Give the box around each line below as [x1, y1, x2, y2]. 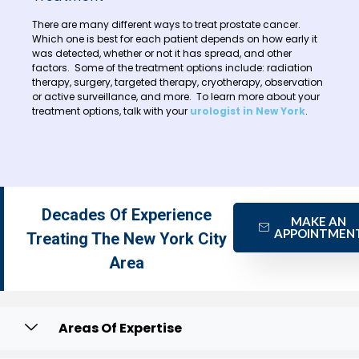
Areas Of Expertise [58, 318, 182, 337]
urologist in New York [190, 104, 305, 119]
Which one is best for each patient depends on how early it [32, 32, 317, 46]
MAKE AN [291, 213, 347, 228]
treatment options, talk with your [32, 104, 190, 119]
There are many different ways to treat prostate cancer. [32, 18, 303, 32]
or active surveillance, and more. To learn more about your [32, 90, 320, 104]
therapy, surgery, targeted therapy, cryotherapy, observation [32, 75, 323, 90]
